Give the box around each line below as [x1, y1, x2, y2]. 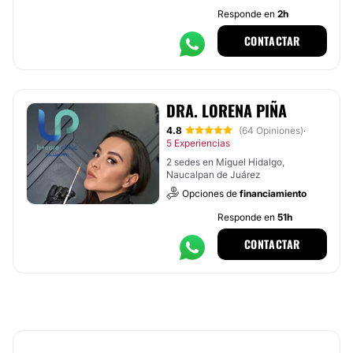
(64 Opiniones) [239, 124, 303, 136]
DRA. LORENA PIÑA [166, 98, 287, 122]
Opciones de [182, 188, 240, 199]
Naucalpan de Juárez [166, 169, 261, 180]
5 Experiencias [166, 137, 230, 149]
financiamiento [240, 188, 307, 199]
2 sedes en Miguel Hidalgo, [166, 156, 284, 168]
